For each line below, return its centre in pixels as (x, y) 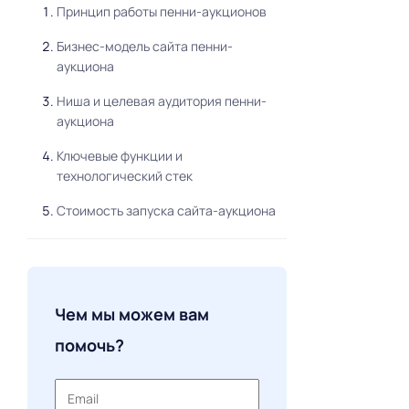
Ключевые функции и (119, 156)
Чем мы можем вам (131, 315)
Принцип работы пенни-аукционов (161, 12)
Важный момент (105, 280)
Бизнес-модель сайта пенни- (144, 47)
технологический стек (124, 176)
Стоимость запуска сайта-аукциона (166, 211)
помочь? (89, 346)
